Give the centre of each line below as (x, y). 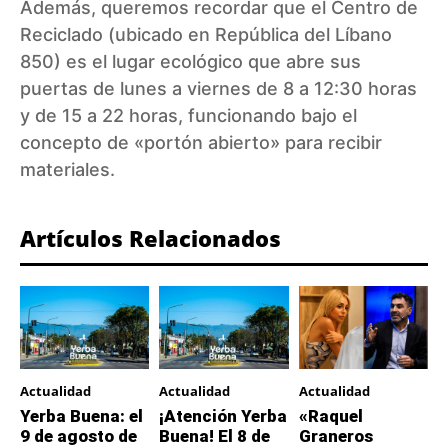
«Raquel (330, 416)
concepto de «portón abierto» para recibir (201, 143)
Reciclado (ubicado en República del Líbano (206, 35)
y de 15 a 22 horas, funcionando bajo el (188, 116)
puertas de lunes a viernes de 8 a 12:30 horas (218, 89)
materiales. (67, 170)
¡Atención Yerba (223, 416)
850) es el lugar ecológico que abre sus (190, 62)
